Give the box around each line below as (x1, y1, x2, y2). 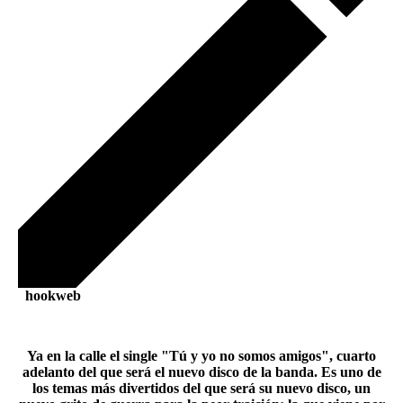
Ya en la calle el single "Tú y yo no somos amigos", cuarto (27, 348, 376, 363)
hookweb (18, 288, 81, 303)
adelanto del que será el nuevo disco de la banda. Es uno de (22, 364, 381, 380)
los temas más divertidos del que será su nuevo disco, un (32, 381, 371, 396)
